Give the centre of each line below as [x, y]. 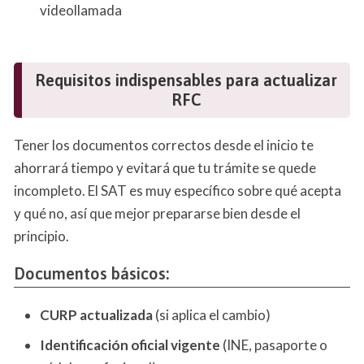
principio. [41, 236]
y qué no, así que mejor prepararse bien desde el [157, 214]
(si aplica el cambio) [212, 315]
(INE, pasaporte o [274, 344]
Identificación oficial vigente [130, 344]
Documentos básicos [90, 274]
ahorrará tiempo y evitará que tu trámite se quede [165, 168]
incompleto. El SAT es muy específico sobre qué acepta [178, 191]
